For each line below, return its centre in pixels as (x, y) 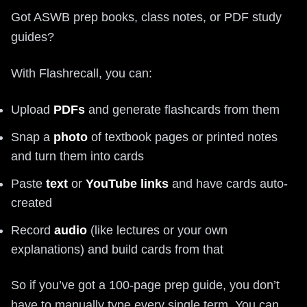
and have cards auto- (228, 184)
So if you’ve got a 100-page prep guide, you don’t (145, 285)
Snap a (32, 137)
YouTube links (127, 184)
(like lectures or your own (157, 230)
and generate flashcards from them (182, 110)
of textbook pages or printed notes (183, 137)
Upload (32, 110)
